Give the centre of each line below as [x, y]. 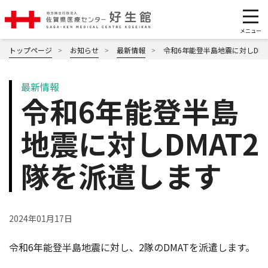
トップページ [31, 50]
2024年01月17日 [41, 218]
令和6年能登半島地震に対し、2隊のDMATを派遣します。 [132, 247]
